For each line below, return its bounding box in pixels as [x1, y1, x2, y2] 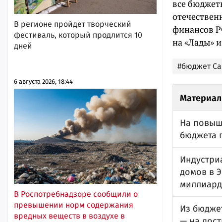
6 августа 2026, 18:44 [14, 77, 73, 85]
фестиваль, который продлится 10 [14, 30, 142, 40]
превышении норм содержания [14, 200, 133, 210]
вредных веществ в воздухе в [14, 211, 125, 221]
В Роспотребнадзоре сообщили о [14, 189, 138, 199]
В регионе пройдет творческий [14, 19, 131, 29]
